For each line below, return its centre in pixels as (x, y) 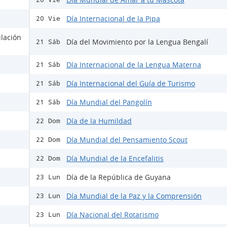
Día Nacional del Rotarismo (112, 215)
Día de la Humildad (99, 121)
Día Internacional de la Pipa (113, 19)
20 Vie (48, 19)
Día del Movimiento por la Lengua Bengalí (137, 42)
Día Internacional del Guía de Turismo (131, 84)
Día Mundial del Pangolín (109, 102)
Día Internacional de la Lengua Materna (134, 65)
